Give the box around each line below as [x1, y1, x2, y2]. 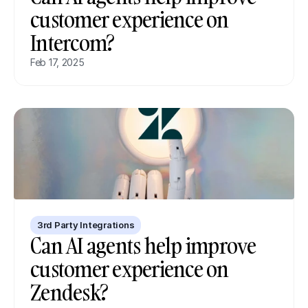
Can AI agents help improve [30, 231, 256, 260]
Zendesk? [30, 278, 107, 307]
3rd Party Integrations [37, 219, 135, 230]
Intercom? [30, 28, 114, 57]
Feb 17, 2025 [30, 56, 85, 68]
